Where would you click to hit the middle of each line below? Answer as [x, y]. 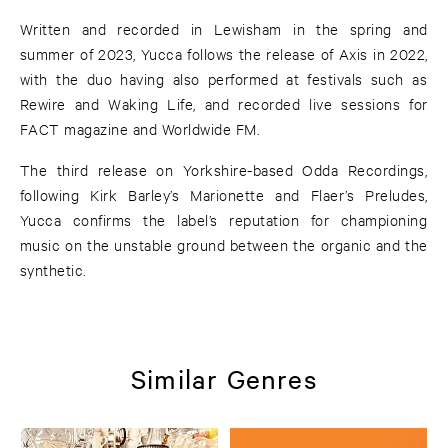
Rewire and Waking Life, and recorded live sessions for [224, 104]
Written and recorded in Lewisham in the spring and [224, 29]
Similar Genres [224, 378]
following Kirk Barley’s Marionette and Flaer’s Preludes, [224, 195]
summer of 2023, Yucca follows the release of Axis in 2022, [224, 54]
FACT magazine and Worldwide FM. [140, 129]
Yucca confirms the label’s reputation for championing [224, 220]
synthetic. [53, 270]
